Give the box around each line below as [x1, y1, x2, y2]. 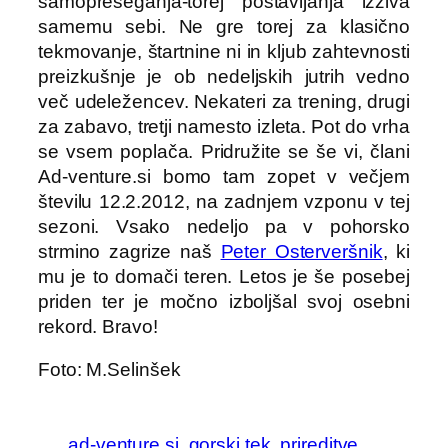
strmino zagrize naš [38, 240, 221, 262]
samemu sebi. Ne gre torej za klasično [38, 15, 410, 37]
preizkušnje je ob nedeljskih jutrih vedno [38, 65, 410, 87]
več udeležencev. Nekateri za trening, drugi [38, 90, 410, 112]
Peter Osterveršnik [220, 240, 383, 262]
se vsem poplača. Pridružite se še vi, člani [38, 140, 410, 162]
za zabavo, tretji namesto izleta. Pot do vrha [38, 115, 410, 137]
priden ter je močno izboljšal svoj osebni [38, 290, 410, 312]
